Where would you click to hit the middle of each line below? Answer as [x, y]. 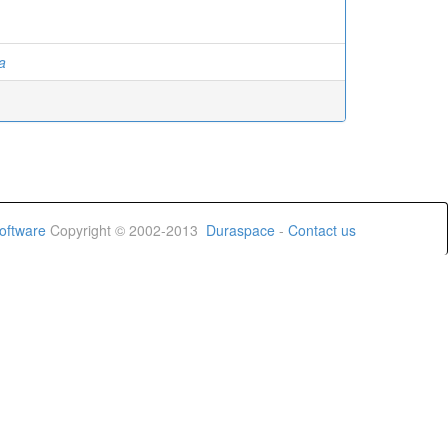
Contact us [322, 230]
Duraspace [240, 230]
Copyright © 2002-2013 [126, 230]
